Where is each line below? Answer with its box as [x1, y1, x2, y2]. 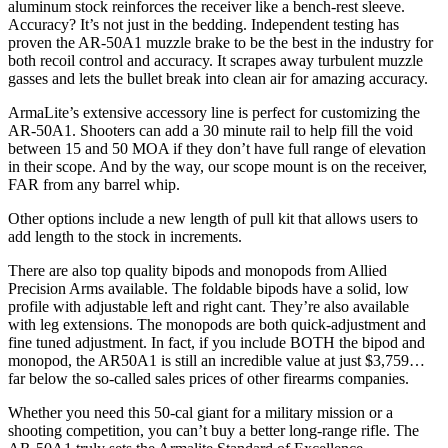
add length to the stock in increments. [8, 227, 242, 245]
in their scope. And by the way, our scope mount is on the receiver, [8, 157, 427, 175]
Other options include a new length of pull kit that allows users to [8, 209, 418, 227]
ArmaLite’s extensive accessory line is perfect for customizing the [8, 103, 420, 121]
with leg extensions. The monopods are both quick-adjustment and [8, 315, 426, 333]
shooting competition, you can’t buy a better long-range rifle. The [8, 421, 419, 439]
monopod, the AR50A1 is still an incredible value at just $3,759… [8, 351, 425, 369]
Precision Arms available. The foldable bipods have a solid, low [8, 279, 409, 297]
